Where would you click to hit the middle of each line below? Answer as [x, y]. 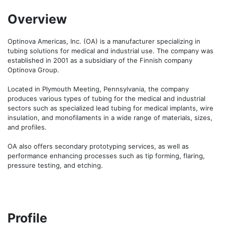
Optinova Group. [33, 70]
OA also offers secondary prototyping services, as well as [98, 146]
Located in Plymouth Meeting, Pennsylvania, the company [98, 89]
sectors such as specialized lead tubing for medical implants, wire [110, 108]
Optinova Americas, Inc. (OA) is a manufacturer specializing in [104, 41]
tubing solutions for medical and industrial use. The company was [110, 51]
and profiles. [27, 127]
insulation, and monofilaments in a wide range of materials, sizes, [110, 118]
